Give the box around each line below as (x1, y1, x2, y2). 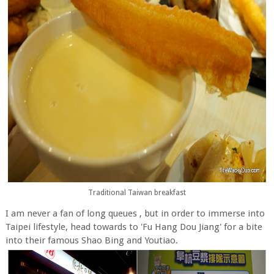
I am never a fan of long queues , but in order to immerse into (5, 207, 265, 219)
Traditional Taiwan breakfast (87, 188, 186, 197)
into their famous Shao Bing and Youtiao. (5, 234, 178, 246)
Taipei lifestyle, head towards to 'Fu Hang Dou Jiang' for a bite (5, 221, 262, 232)
